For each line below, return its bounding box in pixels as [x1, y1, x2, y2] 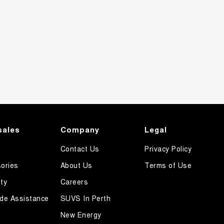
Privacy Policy [144, 143, 192, 153]
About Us [60, 159, 92, 170]
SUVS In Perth [60, 192, 111, 203]
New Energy [60, 209, 101, 219]
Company [60, 123, 99, 135]
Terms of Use [144, 159, 192, 170]
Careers [60, 176, 88, 186]
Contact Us [60, 143, 99, 153]
